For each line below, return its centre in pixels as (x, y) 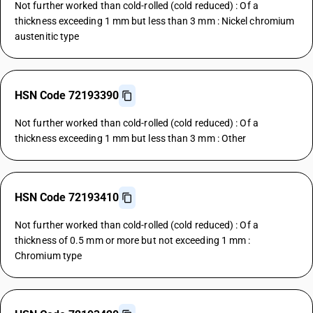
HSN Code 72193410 (67, 197)
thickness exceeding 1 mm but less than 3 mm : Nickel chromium (155, 21)
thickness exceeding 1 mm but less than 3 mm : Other (131, 138)
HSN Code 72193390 (67, 95)
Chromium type (49, 256)
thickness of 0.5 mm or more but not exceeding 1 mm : (133, 240)
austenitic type (47, 36)
